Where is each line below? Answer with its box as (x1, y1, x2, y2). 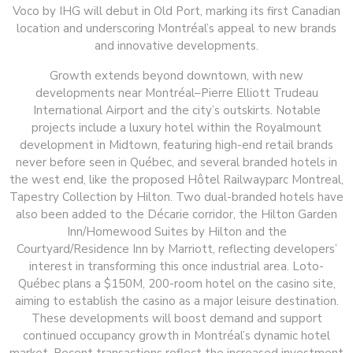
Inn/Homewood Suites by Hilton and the (66, 224, 287, 240)
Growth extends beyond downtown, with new (50, 68, 303, 84)
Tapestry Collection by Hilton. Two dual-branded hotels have (9, 189, 344, 206)
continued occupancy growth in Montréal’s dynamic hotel (23, 328, 330, 344)
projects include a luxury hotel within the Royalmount (32, 120, 321, 136)
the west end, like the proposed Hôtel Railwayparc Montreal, (9, 172, 344, 188)
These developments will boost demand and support (31, 310, 322, 327)
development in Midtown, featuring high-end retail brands (20, 137, 333, 154)
